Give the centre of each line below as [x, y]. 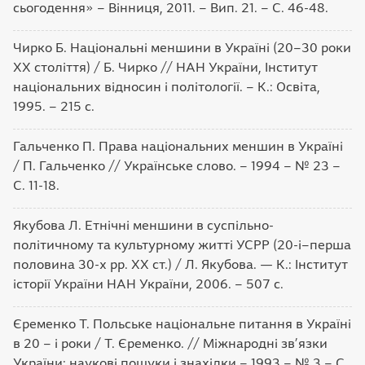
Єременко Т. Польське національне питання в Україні [182, 324]
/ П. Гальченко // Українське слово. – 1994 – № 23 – [177, 166]
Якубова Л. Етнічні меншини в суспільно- [143, 225]
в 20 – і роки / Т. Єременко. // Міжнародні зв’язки [170, 343]
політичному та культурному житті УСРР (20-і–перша [182, 245]
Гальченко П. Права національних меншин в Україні [178, 146]
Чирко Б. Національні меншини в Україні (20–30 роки [182, 48]
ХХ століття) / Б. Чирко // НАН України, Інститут [165, 67]
